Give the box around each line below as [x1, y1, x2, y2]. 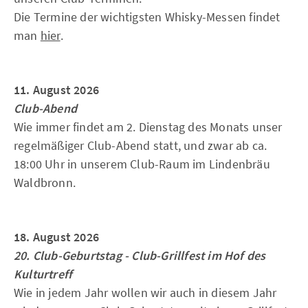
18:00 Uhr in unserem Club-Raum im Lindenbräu [14, 156, 270, 172]
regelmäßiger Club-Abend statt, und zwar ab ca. [14, 137, 267, 153]
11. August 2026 [14, 82, 99, 98]
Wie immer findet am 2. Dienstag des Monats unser [14, 119, 283, 135]
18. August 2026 [14, 229, 99, 245]
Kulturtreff [14, 266, 73, 282]
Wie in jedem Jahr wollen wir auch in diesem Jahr [14, 285, 277, 300]
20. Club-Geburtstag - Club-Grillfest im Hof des [14, 247, 266, 263]
